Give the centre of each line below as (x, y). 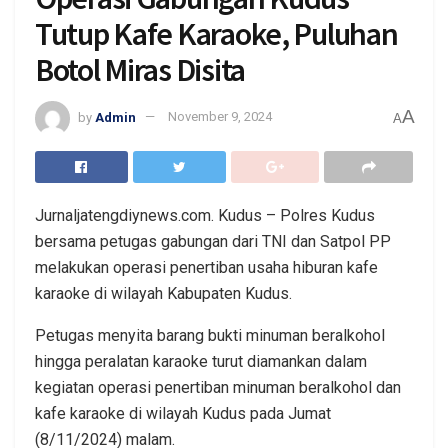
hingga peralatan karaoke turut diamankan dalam (201, 361)
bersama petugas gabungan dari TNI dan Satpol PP (213, 241)
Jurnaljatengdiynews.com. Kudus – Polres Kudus (205, 215)
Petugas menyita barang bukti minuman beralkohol (210, 335)
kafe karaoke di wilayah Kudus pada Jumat (183, 413)
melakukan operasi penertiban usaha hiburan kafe (206, 267)
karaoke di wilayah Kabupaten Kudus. (163, 293)
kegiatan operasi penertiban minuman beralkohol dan (218, 387)
